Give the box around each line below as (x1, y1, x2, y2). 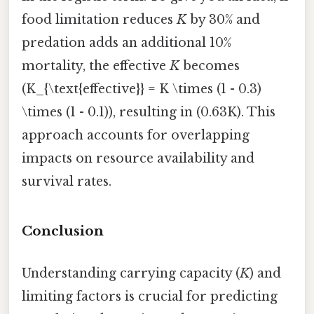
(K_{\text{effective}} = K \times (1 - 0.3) (22, 81, 261, 97)
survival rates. (22, 174, 111, 190)
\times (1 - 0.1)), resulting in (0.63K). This (22, 104, 275, 121)
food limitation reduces (22, 12, 177, 28)
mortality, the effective (22, 58, 170, 74)
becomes (179, 58, 240, 74)
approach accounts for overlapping (22, 128, 250, 144)
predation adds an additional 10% (22, 35, 231, 51)
